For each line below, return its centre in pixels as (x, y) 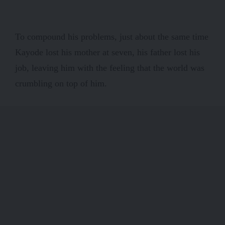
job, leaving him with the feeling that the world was (110, 68)
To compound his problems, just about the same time (112, 36)
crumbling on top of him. (62, 83)
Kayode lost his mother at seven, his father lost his (107, 52)
